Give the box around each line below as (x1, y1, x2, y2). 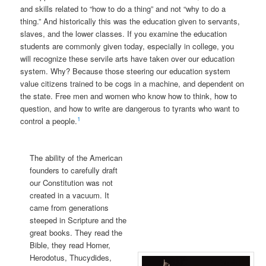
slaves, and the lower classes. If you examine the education (20, 28, 227, 40)
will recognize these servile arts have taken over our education (20, 53, 235, 65)
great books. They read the (29, 227, 122, 239)
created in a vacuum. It (29, 189, 109, 201)
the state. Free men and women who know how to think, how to (20, 90, 237, 102)
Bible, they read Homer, (29, 239, 110, 251)
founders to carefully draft (29, 164, 118, 176)
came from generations (29, 202, 109, 214)
